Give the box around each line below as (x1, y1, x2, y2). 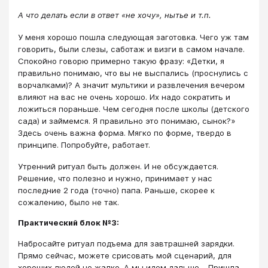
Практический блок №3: (18, 218, 119, 228)
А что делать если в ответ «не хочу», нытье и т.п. (18, 10, 211, 20)
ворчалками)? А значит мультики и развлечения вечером (18, 80, 245, 90)
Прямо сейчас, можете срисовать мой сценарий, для (18, 250, 232, 260)
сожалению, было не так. (18, 197, 119, 207)
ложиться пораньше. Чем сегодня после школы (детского (18, 103, 249, 114)
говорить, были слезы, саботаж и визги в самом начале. (18, 44, 245, 54)
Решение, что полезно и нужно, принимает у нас (18, 173, 212, 183)
